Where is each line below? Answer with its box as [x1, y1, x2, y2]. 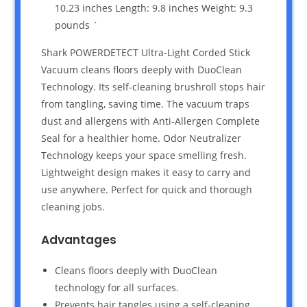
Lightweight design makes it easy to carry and [41, 165, 251, 179]
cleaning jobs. [41, 199, 106, 213]
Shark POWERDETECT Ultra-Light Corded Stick [41, 45, 251, 59]
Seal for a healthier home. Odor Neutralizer [41, 131, 242, 145]
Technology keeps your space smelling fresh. [41, 148, 247, 162]
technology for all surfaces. [55, 280, 180, 294]
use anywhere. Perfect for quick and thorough [41, 182, 253, 196]
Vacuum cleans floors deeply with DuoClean [41, 62, 243, 76]
